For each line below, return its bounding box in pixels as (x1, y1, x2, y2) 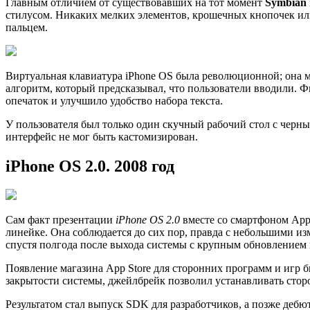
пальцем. (6, 21, 48, 33)
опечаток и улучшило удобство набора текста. (6, 94, 223, 107)
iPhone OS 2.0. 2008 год (6, 156, 174, 175)
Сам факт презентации (6, 214, 116, 226)
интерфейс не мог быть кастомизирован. (6, 130, 198, 143)
